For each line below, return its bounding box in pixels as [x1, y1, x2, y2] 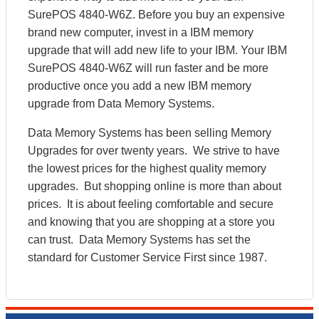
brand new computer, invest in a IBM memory [28, 26, 253, 38]
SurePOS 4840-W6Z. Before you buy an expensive [28, 9, 285, 21]
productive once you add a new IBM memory [28, 80, 251, 92]
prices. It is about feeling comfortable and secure [28, 198, 273, 210]
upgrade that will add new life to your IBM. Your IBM [28, 44, 287, 56]
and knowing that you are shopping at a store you [28, 216, 275, 228]
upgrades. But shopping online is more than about [28, 180, 281, 192]
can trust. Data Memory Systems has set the [28, 234, 251, 246]
